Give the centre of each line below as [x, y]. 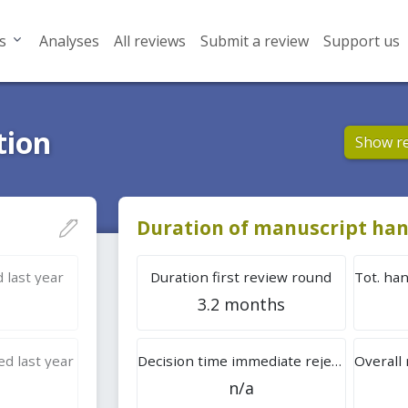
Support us [361, 41]
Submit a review [254, 41]
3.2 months [241, 304]
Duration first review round [241, 276]
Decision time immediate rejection [336, 360]
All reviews [149, 41]
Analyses [69, 41]
